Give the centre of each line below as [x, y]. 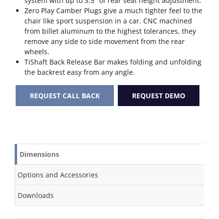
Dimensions [39, 154]
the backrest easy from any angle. [80, 72]
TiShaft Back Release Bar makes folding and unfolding [113, 62]
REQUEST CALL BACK [65, 96]
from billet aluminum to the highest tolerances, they [110, 31]
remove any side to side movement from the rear [105, 41]
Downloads [36, 195]
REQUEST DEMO [159, 96]
